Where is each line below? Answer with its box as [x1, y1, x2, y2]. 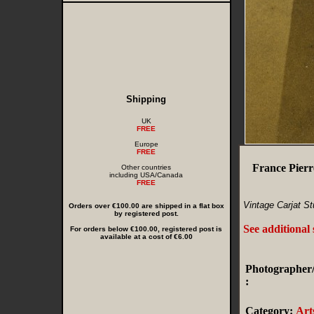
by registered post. [114, 210, 179, 217]
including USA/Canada [109, 171, 183, 179]
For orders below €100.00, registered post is [70, 225, 222, 233]
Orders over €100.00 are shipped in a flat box [68, 202, 224, 210]
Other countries [121, 163, 171, 171]
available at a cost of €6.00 [100, 233, 193, 240]
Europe [134, 140, 158, 148]
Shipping [126, 94, 166, 104]
